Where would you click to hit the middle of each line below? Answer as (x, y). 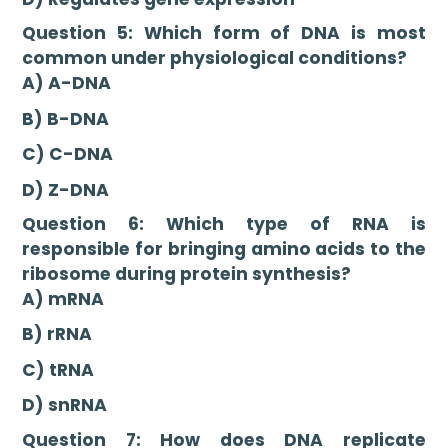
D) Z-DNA (66, 189)
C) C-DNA (68, 154)
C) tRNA (58, 369)
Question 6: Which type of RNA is (224, 224)
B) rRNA (57, 334)
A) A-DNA (67, 83)
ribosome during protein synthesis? (187, 274)
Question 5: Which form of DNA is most (224, 33)
